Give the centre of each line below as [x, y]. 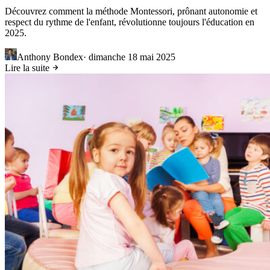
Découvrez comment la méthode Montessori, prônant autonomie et [131, 11]
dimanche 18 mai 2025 [132, 57]
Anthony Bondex [50, 57]
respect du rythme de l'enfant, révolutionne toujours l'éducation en [130, 22]
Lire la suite [28, 67]
